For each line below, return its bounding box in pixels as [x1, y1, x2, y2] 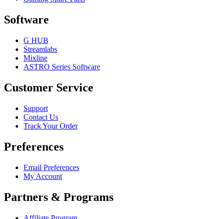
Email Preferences [23, 163, 79, 172]
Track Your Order [23, 122, 78, 131]
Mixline [23, 54, 47, 63]
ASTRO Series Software [23, 63, 100, 71]
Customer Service [4, 81, 93, 94]
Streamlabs [23, 45, 57, 54]
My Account [23, 172, 62, 180]
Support [23, 104, 48, 113]
